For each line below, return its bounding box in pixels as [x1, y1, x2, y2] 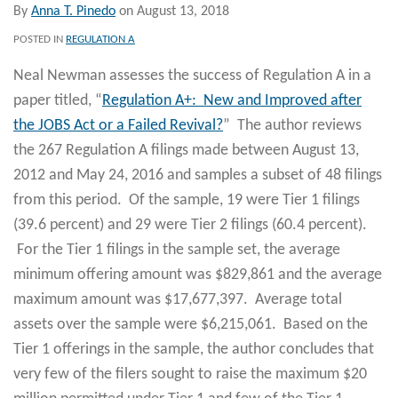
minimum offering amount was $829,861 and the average [13, 266, 382, 283]
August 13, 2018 [137, 4, 229, 19]
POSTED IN [13, 33, 66, 45]
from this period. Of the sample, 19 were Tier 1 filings [13, 191, 360, 209]
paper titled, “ [13, 92, 102, 109]
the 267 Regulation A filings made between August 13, [13, 141, 359, 159]
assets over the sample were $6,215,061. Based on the [13, 315, 368, 333]
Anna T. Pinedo [31, 4, 115, 19]
